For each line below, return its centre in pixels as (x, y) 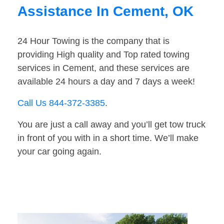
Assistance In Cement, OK (105, 11)
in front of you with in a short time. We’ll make (108, 138)
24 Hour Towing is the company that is (93, 41)
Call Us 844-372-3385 (61, 103)
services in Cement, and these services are (103, 68)
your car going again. (59, 152)
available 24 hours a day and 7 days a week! (106, 82)
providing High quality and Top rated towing (103, 55)
